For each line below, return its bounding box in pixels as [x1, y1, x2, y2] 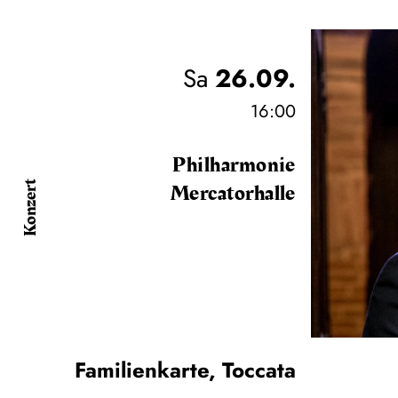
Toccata [221, 354, 296, 386]
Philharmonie [172, 149, 296, 181]
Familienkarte [74, 354, 209, 386]
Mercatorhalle [170, 178, 296, 210]
